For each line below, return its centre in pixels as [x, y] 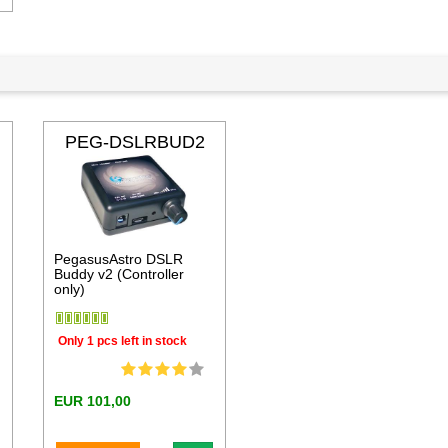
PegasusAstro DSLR [118, 259]
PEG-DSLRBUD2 [134, 142]
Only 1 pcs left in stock [122, 340]
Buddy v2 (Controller [118, 274]
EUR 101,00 [92, 400]
